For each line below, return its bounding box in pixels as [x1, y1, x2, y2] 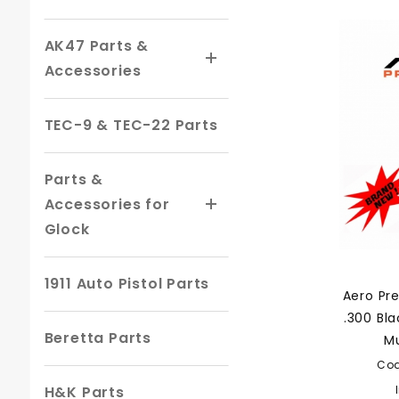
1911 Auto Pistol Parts [44, 273, 210, 294]
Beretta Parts [44, 328, 152, 348]
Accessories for [44, 194, 170, 215]
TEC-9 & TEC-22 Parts [44, 115, 218, 135]
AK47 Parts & [44, 36, 150, 56]
